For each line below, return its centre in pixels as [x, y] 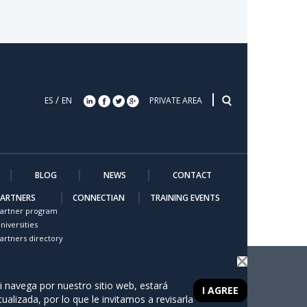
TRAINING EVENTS [185, 197]
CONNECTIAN [99, 197]
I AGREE [220, 290]
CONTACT [192, 175]
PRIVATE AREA [176, 100]
